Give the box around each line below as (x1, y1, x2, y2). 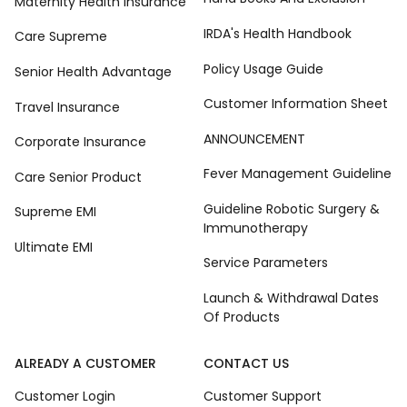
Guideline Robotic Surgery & (203, 199, 380, 218)
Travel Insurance (15, 97, 120, 116)
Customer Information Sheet (203, 94, 388, 114)
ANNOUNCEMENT (203, 129, 305, 148)
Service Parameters (203, 253, 328, 273)
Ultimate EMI (15, 237, 93, 256)
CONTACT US (203, 354, 289, 373)
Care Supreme (15, 27, 107, 46)
